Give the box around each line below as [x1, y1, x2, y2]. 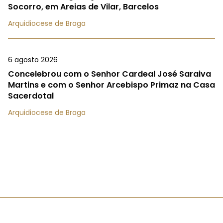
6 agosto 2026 [8, 55, 58, 65]
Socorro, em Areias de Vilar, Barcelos [8, 1, 159, 13]
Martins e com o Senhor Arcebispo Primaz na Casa [8, 79, 215, 91]
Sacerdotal [8, 90, 54, 102]
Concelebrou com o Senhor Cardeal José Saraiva [8, 68, 211, 80]
